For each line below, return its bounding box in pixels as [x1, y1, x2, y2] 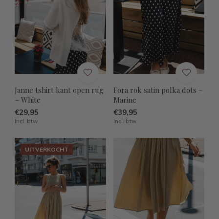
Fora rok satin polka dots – [113, 85, 203, 95]
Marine [113, 95, 136, 105]
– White [15, 95, 41, 105]
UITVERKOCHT [25, 146, 68, 153]
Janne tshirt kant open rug [15, 85, 104, 95]
